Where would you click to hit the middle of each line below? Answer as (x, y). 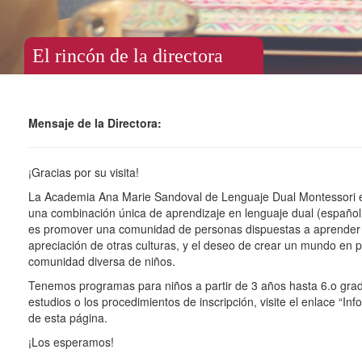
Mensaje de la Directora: (95, 123)
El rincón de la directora (128, 56)
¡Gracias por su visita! (84, 172)
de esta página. (68, 318)
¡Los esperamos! (71, 342)
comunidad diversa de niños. (102, 261)
